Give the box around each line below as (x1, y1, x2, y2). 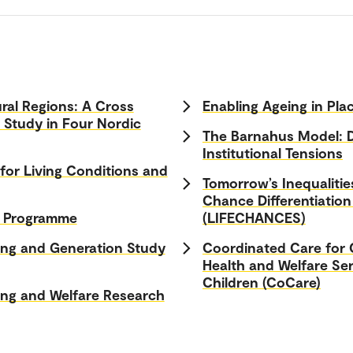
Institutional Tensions (202, 143, 343, 162)
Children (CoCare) (202, 273, 321, 291)
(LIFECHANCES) (202, 208, 306, 226)
